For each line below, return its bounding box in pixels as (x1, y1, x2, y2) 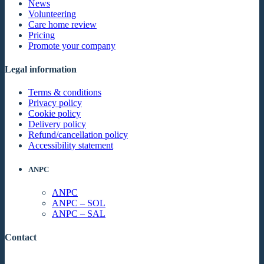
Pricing (28, 30, 55, 41)
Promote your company (28, 41, 115, 51)
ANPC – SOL (52, 198, 105, 209)
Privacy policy (28, 97, 82, 108)
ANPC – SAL (52, 209, 105, 219)
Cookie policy (28, 108, 81, 118)
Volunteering (28, 9, 76, 19)
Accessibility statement (28, 140, 113, 150)
